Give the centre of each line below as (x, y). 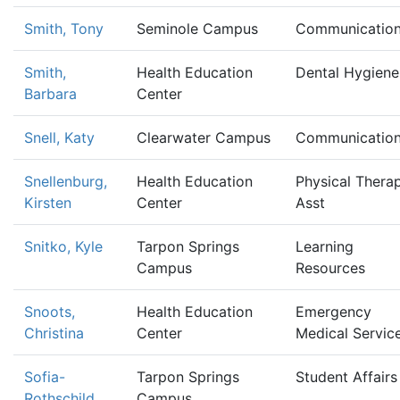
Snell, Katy (59, 137)
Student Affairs (346, 377)
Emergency (333, 312)
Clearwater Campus (204, 137)
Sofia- (45, 377)
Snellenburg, (66, 181)
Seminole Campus (197, 29)
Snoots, (50, 312)
